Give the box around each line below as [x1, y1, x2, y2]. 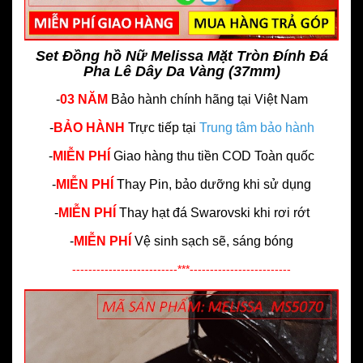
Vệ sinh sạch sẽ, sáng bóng [135, 234, 293, 249]
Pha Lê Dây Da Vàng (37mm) [83, 63, 280, 80]
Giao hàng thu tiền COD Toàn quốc [110, 149, 314, 164]
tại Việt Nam [237, 92, 308, 107]
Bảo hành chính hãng [110, 92, 234, 107]
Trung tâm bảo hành [199, 121, 314, 135]
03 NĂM [59, 92, 108, 107]
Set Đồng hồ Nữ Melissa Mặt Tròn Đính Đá [35, 48, 328, 65]
